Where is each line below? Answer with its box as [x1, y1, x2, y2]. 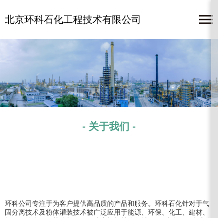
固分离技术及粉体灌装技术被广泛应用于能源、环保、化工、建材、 [5, 208, 209, 216]
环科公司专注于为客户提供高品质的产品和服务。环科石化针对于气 [5, 200, 209, 207]
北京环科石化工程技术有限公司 [5, 14, 141, 25]
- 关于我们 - [82, 121, 136, 132]
